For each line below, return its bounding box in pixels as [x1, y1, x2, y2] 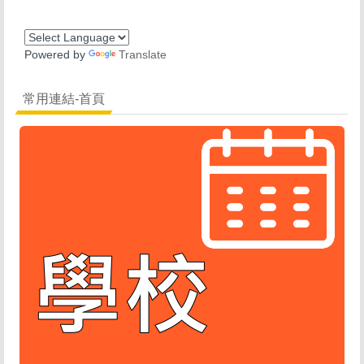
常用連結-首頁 [23, 90, 106, 106]
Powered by [24, 47, 89, 61]
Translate [119, 47, 167, 61]
